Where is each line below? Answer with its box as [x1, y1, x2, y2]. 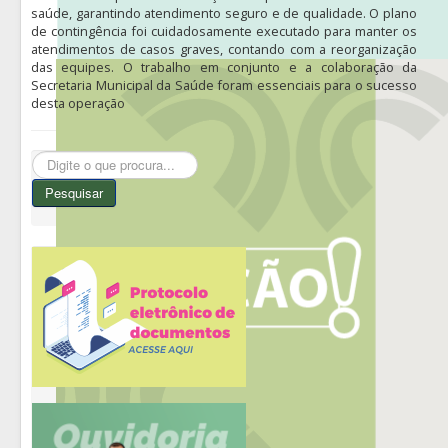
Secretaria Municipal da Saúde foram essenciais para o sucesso [31, 75, 417, 94]
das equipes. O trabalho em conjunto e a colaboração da [31, 57, 417, 76]
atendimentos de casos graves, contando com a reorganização [31, 39, 417, 58]
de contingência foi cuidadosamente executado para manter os [31, 21, 417, 40]
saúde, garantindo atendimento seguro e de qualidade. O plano [31, 3, 417, 22]
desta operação [31, 93, 125, 112]
